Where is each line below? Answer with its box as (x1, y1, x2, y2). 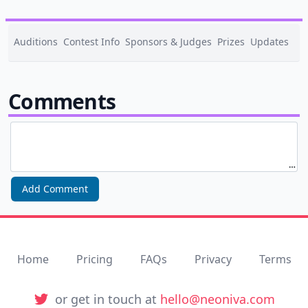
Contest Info (63, 35, 120, 48)
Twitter (32, 291, 69, 306)
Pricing (76, 252, 113, 267)
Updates (250, 35, 289, 48)
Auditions (14, 35, 58, 48)
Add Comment (22, 182, 88, 195)
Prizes (217, 35, 245, 48)
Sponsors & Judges (125, 35, 212, 48)
